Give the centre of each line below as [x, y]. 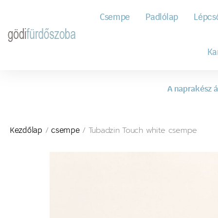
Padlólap [162, 17]
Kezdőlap [26, 130]
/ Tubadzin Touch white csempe [138, 130]
